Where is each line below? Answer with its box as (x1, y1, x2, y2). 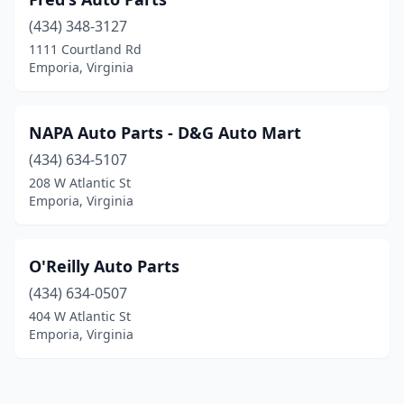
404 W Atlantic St (29, 308, 131, 325)
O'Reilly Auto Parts (29, 255, 179, 277)
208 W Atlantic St (29, 174, 131, 191)
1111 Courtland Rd (29, 41, 142, 58)
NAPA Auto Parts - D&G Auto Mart (29, 122, 301, 143)
